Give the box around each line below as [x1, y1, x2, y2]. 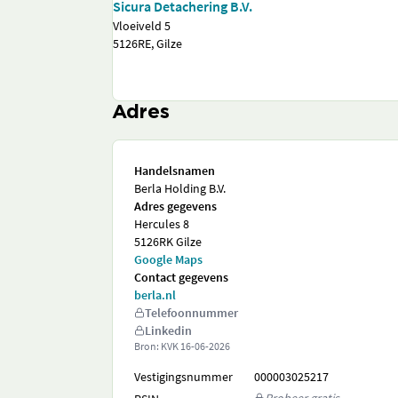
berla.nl [134, 287, 176, 303]
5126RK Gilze [134, 234, 202, 250]
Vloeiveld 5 [113, 18, 171, 34]
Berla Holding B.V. [134, 180, 226, 196]
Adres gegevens [134, 198, 217, 214]
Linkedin [145, 322, 192, 338]
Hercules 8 [134, 216, 189, 232]
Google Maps [134, 251, 203, 267]
